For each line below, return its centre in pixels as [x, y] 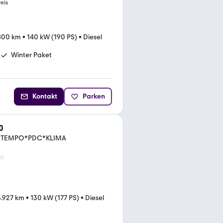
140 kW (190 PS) [52, 37]
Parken [94, 96]
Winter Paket [31, 55]
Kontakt [45, 96]
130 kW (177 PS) [55, 198]
